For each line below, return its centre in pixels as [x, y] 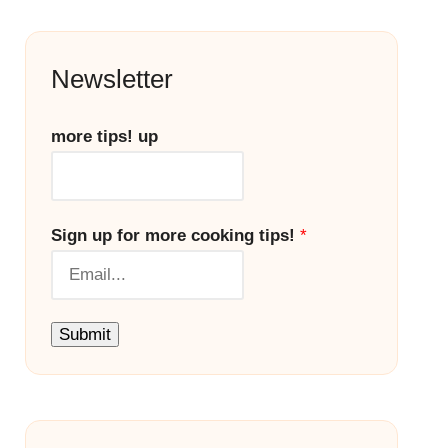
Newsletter [111, 78]
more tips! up [104, 136]
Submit [84, 334]
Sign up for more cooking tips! [175, 235]
